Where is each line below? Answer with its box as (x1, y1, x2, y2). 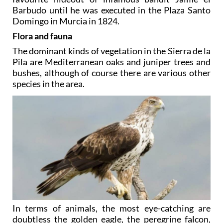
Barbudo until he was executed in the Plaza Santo (12, 4, 211, 15)
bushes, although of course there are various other (12, 67, 211, 78)
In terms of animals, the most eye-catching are (12, 202, 211, 214)
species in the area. (12, 78, 85, 89)
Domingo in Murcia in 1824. (12, 15, 119, 26)
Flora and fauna (12, 30, 72, 41)
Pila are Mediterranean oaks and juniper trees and (12, 56, 211, 67)
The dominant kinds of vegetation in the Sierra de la (12, 45, 211, 56)
